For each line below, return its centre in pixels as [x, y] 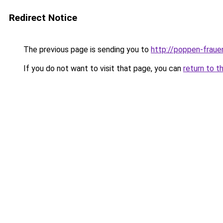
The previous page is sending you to [86, 50]
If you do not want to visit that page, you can [102, 68]
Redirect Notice [43, 18]
